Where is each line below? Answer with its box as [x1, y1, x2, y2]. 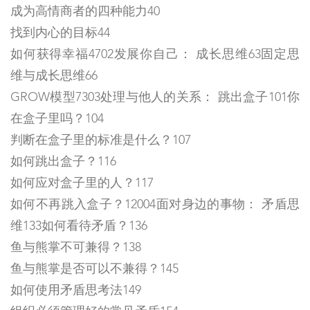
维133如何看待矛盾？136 [10, 220, 147, 233]
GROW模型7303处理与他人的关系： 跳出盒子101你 [10, 91, 300, 104]
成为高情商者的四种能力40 [10, 6, 160, 19]
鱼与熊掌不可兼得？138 [10, 241, 141, 255]
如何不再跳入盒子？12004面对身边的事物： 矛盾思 [10, 199, 300, 212]
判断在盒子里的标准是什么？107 [10, 134, 191, 147]
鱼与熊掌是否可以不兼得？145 [10, 263, 179, 276]
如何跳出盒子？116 [10, 156, 116, 169]
